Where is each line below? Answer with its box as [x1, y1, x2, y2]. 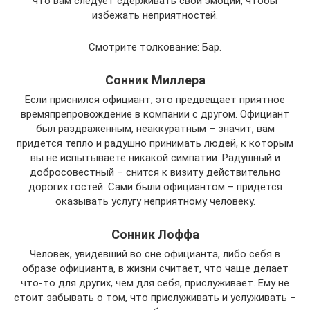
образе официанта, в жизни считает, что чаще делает [21, 262, 289, 275]
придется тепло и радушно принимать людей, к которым [17, 137, 293, 150]
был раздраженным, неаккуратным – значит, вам [35, 122, 275, 136]
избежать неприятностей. [92, 9, 218, 22]
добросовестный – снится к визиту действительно [29, 166, 281, 179]
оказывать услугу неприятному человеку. [55, 195, 255, 208]
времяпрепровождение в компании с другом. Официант [21, 108, 289, 121]
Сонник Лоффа [111, 227, 199, 242]
